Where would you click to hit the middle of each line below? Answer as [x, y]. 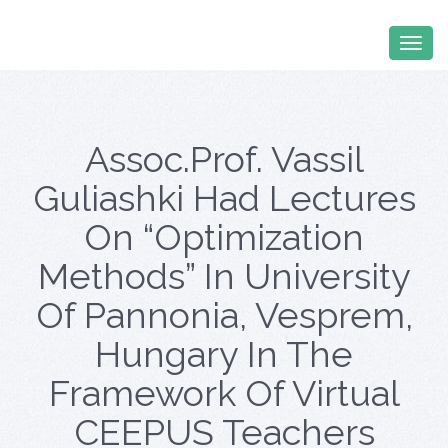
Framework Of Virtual [224, 393]
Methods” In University [224, 276]
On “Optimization [224, 237]
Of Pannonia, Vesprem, [224, 315]
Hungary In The [224, 354]
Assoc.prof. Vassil [224, 159]
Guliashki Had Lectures [224, 198]
